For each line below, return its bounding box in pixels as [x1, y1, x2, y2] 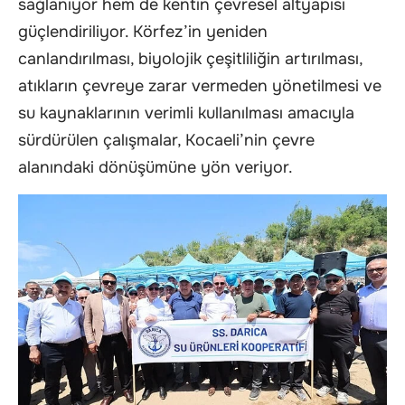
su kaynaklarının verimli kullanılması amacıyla [18, 103, 354, 124]
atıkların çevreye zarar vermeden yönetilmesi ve [18, 76, 381, 97]
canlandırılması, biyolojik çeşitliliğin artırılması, [18, 49, 363, 70]
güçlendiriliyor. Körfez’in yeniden [18, 22, 268, 42]
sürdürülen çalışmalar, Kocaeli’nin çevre [18, 130, 315, 151]
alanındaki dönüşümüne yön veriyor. [18, 157, 293, 178]
